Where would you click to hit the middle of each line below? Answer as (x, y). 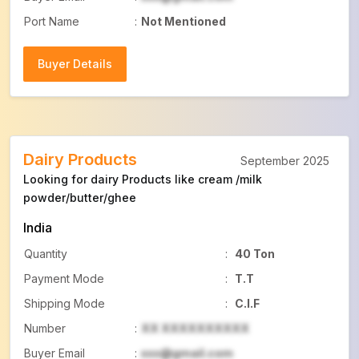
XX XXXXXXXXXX (195, 328)
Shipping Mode (65, 303)
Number (45, 328)
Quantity (46, 254)
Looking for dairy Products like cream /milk (143, 179)
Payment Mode (64, 278)
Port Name (52, 21)
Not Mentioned (184, 21)
